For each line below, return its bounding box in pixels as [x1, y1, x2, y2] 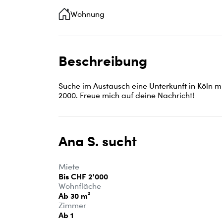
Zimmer [58, 200, 86, 210]
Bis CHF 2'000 [58, 171, 108, 181]
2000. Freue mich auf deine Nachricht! [58, 91, 194, 101]
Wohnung [70, 9, 105, 19]
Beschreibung [58, 52, 147, 70]
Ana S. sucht [58, 132, 137, 150]
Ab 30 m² [58, 190, 90, 201]
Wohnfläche [58, 181, 101, 191]
